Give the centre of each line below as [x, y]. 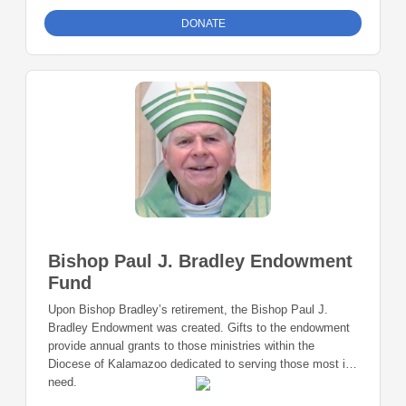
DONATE [203, 24]
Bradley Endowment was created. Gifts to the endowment [199, 328]
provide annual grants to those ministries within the [181, 346]
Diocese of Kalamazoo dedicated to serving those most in [200, 364]
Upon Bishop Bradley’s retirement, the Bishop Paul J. [188, 310]
